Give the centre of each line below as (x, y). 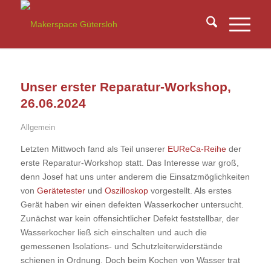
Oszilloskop (126, 190)
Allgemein (38, 128)
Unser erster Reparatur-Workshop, (126, 87)
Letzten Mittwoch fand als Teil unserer (94, 149)
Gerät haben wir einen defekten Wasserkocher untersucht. (132, 204)
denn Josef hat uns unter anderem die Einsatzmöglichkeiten (135, 176)
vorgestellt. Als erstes (190, 190)
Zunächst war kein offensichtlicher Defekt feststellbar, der (129, 218)
